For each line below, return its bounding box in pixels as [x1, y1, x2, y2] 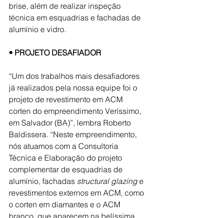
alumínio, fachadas [9, 176, 77, 186]
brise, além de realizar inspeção [9, 1, 123, 11]
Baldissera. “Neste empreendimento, [9, 129, 139, 139]
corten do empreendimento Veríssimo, [9, 106, 143, 116]
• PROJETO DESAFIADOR [9, 48, 101, 57]
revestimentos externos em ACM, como [9, 188, 146, 198]
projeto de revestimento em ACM [9, 94, 125, 104]
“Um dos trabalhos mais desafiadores [9, 71, 142, 81]
